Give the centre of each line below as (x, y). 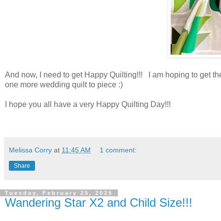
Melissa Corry (30, 150)
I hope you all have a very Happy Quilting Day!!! (88, 104)
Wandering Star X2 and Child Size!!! (99, 202)
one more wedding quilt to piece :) (64, 84)
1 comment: (118, 150)
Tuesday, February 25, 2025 (59, 193)
